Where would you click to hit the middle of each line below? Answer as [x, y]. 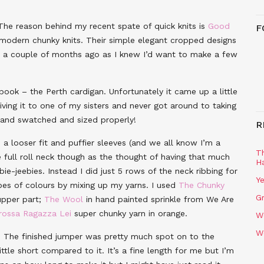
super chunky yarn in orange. [129, 213]
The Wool [64, 199]
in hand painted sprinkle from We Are [159, 199]
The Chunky [202, 185]
